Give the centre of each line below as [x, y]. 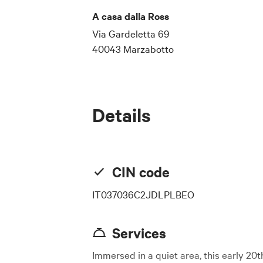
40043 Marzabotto [133, 48]
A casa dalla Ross [131, 16]
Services [139, 232]
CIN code [141, 171]
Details [122, 114]
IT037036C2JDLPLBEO [143, 194]
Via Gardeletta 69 [131, 33]
